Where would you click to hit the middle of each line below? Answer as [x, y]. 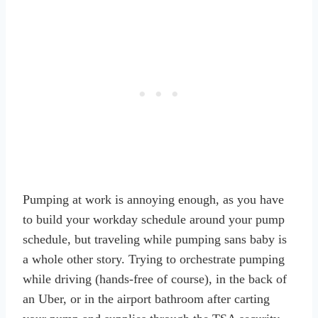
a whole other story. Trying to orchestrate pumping [154, 259]
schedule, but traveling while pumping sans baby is [155, 239]
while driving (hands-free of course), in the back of [155, 279]
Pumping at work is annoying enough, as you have [153, 199]
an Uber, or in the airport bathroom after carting [146, 298]
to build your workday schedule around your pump [154, 219]
